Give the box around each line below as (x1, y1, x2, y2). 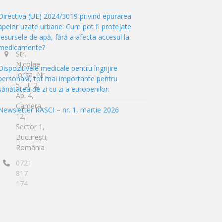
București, (15, 132, 48, 142)
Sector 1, (15, 122, 45, 131)
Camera (15, 101, 41, 111)
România (15, 143, 45, 152)
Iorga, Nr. (15, 70, 46, 79)
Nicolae (15, 59, 40, 69)
